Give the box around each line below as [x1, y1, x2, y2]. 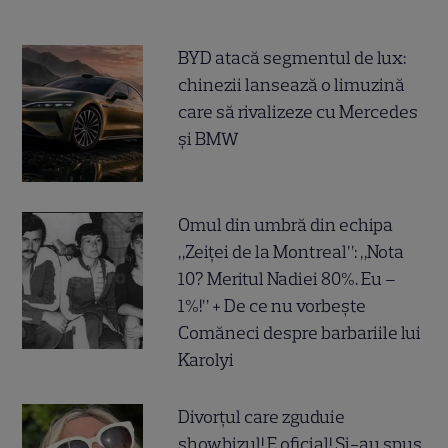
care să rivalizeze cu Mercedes [178, 101, 419, 124]
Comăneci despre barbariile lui [178, 322, 422, 345]
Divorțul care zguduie [178, 406, 346, 429]
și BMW [178, 128, 240, 151]
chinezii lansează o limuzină [178, 74, 406, 97]
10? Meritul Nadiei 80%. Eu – [178, 268, 397, 291]
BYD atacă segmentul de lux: [178, 47, 407, 70]
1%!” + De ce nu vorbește [178, 295, 367, 318]
